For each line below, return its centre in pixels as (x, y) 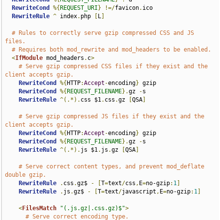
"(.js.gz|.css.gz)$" (93, 208)
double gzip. (26, 175)
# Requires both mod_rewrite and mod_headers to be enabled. (112, 50)
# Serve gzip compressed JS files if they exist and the (112, 116)
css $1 (91, 100)
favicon (127, 8)
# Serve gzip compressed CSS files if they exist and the (113, 66)
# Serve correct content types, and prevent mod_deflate (112, 166)
